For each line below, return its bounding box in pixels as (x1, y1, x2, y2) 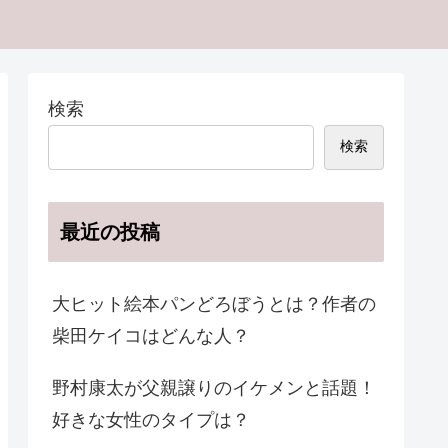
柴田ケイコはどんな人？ (52, 326, 250, 347)
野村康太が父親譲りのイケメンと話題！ (52, 378, 376, 399)
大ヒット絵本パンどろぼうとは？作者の (52, 294, 376, 315)
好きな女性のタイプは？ (52, 410, 250, 431)
